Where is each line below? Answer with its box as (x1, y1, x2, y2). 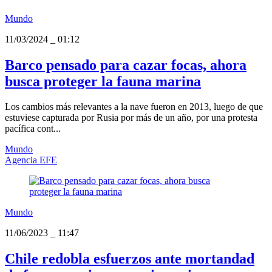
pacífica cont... (5, 123, 61, 134)
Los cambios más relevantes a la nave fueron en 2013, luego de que (5, 101, 263, 112)
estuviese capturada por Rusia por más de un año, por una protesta (5, 112, 257, 123)
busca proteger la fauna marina (5, 73, 201, 89)
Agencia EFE (5, 155, 57, 166)
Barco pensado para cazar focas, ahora (5, 56, 246, 73)
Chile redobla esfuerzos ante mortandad (5, 251, 254, 267)
